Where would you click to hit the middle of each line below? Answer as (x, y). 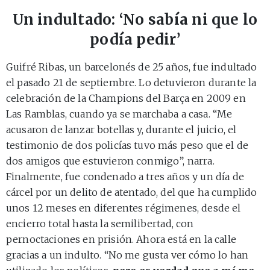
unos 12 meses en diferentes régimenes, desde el (124, 208)
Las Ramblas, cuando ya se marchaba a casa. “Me (119, 114)
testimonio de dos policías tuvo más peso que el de (127, 146)
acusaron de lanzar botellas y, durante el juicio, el (121, 130)
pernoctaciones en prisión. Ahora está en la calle (121, 240)
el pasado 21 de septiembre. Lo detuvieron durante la (131, 83)
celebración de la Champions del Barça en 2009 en (126, 99)
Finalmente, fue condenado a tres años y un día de (125, 177)
